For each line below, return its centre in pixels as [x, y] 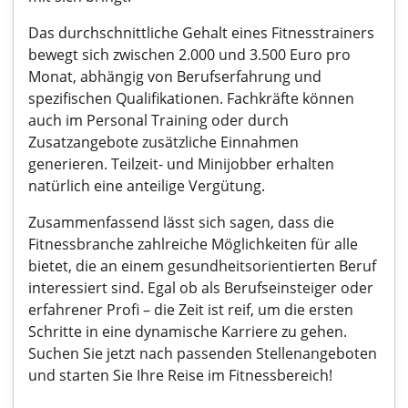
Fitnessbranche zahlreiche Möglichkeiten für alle [193, 244]
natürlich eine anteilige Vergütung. [147, 186]
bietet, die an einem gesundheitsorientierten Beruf [202, 266]
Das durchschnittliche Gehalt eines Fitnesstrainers [201, 33]
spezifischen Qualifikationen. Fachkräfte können [191, 98]
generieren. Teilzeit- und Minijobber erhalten [181, 164]
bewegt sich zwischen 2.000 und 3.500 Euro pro [189, 55]
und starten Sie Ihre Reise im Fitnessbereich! [180, 375]
